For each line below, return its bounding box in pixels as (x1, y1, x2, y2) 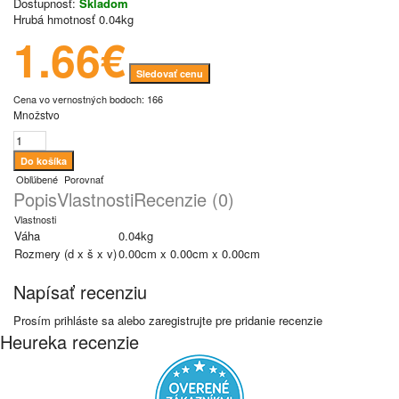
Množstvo (13, 107, 60, 122)
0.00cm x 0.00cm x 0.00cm (118, 245, 260, 262)
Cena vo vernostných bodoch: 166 (13, 92, 163, 106)
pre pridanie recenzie (212, 312, 322, 329)
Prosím (13, 312, 54, 329)
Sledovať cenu (136, 67, 203, 80)
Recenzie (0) (134, 186, 234, 212)
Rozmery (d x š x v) (14, 245, 117, 262)
